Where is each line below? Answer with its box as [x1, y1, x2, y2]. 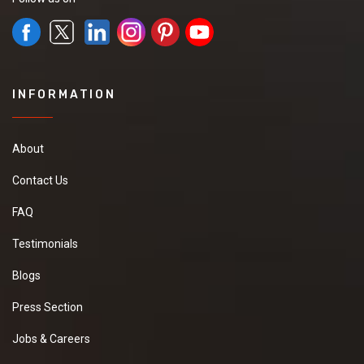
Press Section [12, 300, 83, 314]
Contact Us [12, 173, 68, 187]
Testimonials [12, 236, 78, 250]
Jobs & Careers [12, 331, 90, 345]
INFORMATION [12, 87, 116, 102]
